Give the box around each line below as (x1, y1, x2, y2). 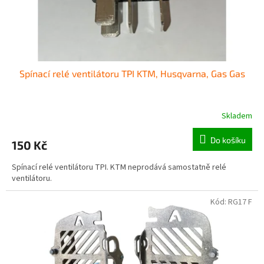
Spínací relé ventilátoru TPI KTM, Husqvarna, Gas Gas (19, 68, 245, 80)
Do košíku (210, 135, 246, 146)
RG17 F (228, 196, 252, 209)
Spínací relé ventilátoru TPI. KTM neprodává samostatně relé (12, 161, 226, 174)
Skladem (222, 110, 252, 123)
